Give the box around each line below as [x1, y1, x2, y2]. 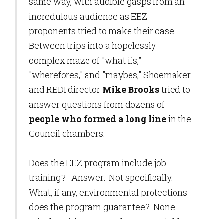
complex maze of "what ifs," [29, 54, 141, 66]
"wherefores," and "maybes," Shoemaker [29, 69, 191, 81]
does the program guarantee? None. [29, 201, 181, 213]
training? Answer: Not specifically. [29, 172, 177, 183]
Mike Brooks [102, 84, 159, 95]
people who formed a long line [29, 113, 168, 125]
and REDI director [29, 84, 102, 95]
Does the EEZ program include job [29, 157, 166, 169]
